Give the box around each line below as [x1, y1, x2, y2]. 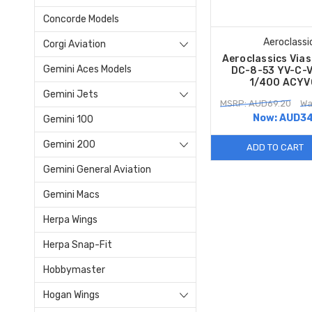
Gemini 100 [43, 113, 93, 125]
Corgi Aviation [43, 38, 106, 50]
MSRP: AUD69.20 [220, 97, 292, 109]
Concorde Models [43, 13, 119, 25]
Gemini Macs [43, 188, 100, 201]
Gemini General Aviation [43, 163, 151, 175]
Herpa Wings [43, 213, 97, 226]
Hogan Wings [43, 288, 100, 301]
